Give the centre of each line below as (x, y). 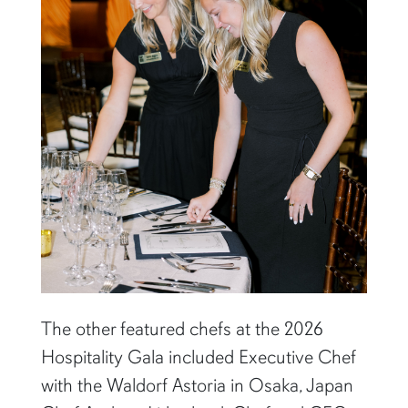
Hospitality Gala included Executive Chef (198, 357)
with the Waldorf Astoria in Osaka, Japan (197, 386)
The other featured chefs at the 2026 (182, 329)
